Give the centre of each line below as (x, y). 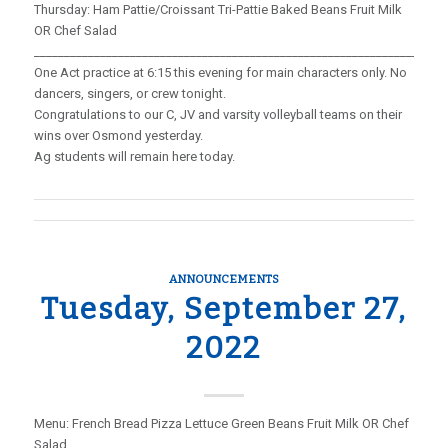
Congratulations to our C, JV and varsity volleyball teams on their (217, 114)
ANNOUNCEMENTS (223, 279)
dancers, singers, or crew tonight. (129, 93)
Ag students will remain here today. (134, 156)
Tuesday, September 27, (223, 309)
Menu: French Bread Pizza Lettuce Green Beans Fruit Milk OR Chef (221, 423)
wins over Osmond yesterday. (118, 135)
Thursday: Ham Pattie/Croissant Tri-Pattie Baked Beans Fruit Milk (217, 9)
